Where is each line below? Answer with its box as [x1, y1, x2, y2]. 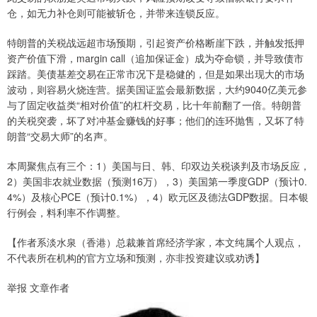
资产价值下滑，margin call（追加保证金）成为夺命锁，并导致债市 [7, 51, 304, 65]
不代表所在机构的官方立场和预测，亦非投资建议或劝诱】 [7, 250, 265, 265]
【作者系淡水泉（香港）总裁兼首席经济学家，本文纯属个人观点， [7, 235, 304, 249]
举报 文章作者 [7, 280, 69, 294]
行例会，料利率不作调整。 [7, 205, 126, 219]
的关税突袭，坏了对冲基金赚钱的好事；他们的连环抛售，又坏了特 [7, 113, 304, 127]
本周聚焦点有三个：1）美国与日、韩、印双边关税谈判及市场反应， [7, 158, 310, 173]
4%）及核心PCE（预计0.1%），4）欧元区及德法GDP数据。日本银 [7, 190, 309, 204]
